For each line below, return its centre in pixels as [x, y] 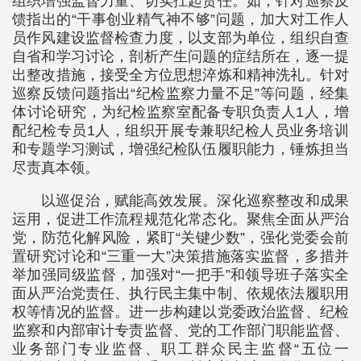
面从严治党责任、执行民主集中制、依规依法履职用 [180, 293]
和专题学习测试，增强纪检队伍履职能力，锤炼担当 [180, 149]
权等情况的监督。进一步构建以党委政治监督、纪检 [180, 312]
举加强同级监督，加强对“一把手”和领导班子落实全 [180, 275]
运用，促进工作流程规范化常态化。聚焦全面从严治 [180, 219]
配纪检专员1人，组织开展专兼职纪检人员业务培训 [180, 131]
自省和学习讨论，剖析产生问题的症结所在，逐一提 [180, 56]
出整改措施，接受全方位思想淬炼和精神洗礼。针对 [180, 75]
